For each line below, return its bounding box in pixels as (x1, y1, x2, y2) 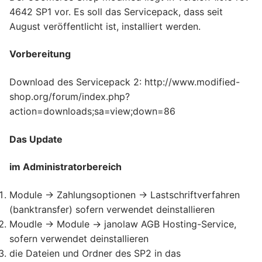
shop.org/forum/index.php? (9, 91, 130, 103)
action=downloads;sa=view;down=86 (9, 105, 175, 118)
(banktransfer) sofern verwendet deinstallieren (9, 203, 215, 215)
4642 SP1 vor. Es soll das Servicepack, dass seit (9, 5, 223, 18)
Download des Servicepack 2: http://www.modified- (9, 76, 240, 88)
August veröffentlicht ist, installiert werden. (9, 20, 201, 32)
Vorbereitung (9, 48, 71, 60)
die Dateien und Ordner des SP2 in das (9, 247, 181, 259)
